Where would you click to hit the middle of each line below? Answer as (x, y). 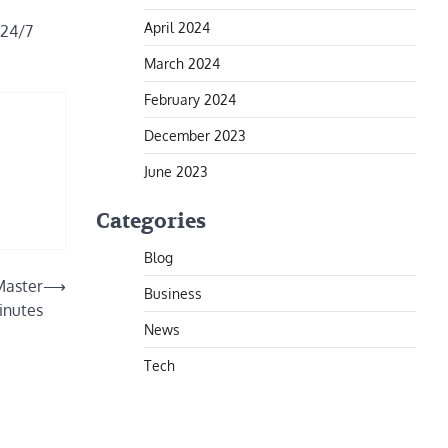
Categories (151, 221)
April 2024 (177, 27)
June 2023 (176, 171)
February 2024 (190, 99)
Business (173, 293)
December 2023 (195, 135)
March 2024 (182, 63)
